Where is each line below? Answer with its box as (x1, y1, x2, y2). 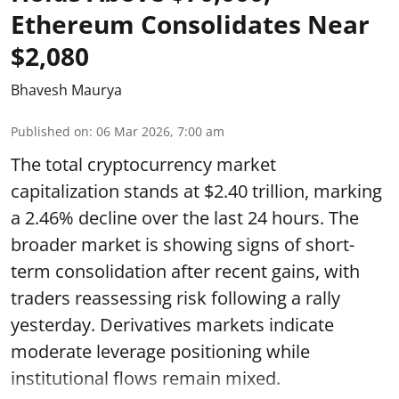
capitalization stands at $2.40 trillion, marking (11, 179, 382, 203)
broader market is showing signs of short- (11, 232, 354, 256)
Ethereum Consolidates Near (11, 7, 370, 41)
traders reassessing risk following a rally (11, 286, 340, 310)
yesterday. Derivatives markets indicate (11, 313, 334, 337)
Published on (11, 123, 89, 140)
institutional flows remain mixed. (11, 366, 281, 390)
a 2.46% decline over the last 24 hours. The (11, 206, 359, 230)
